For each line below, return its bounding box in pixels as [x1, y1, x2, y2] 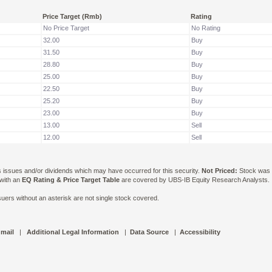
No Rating [191, 24, 220, 32]
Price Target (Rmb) [42, 12, 102, 20]
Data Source [130, 228, 169, 236]
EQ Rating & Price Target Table [22, 175, 120, 183]
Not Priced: [202, 166, 237, 174]
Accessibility [180, 228, 220, 236]
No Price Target [43, 24, 89, 32]
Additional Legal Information [25, 228, 121, 236]
